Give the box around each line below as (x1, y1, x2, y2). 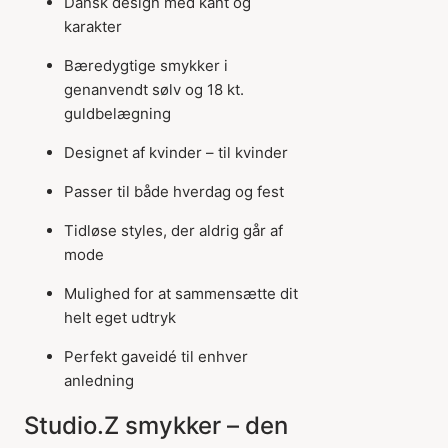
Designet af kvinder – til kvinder (64, 143, 288, 162)
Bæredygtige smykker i (64, 56, 228, 75)
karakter (64, 17, 122, 36)
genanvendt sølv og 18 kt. (64, 80, 244, 99)
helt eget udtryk (64, 308, 176, 327)
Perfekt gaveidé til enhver (64, 347, 248, 366)
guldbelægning (64, 104, 171, 123)
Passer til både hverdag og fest (64, 182, 284, 201)
